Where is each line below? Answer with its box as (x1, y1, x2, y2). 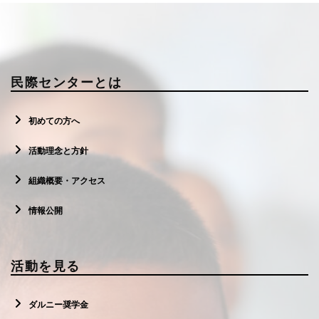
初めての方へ (28, 116, 80, 127)
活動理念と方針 (28, 146, 88, 157)
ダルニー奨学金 (28, 300, 88, 310)
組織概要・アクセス (28, 176, 105, 187)
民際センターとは (11, 74, 122, 90)
